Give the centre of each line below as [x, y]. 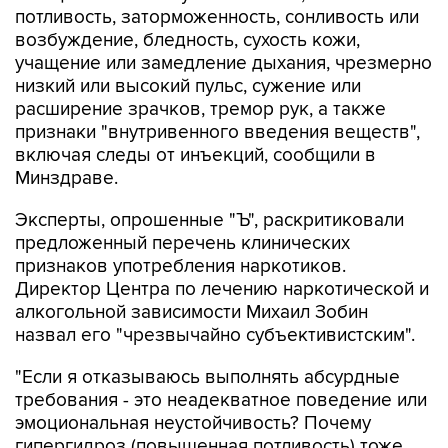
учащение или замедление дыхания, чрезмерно [223, 22]
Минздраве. [66, 137]
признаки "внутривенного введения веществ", [217, 91]
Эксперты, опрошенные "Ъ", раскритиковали [209, 179]
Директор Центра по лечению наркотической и [222, 248]
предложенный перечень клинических [182, 202]
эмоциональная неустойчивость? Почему [193, 382]
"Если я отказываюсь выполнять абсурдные [207, 336]
